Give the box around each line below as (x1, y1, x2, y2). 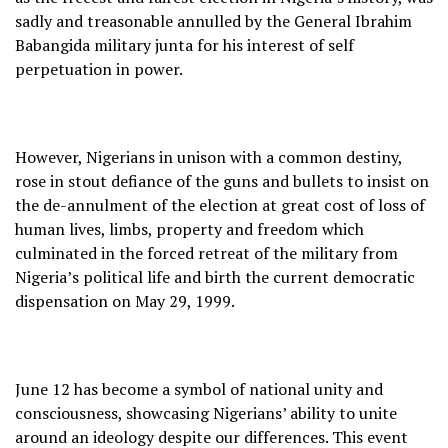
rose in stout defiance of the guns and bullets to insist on (15, 169, 429, 192)
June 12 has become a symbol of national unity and (15, 377, 383, 400)
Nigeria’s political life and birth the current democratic (15, 265, 415, 288)
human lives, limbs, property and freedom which (15, 217, 364, 240)
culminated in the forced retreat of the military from (15, 241, 398, 264)
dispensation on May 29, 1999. (15, 289, 235, 312)
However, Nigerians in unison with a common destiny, (15, 145, 402, 168)
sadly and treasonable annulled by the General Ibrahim (15, 9, 412, 32)
